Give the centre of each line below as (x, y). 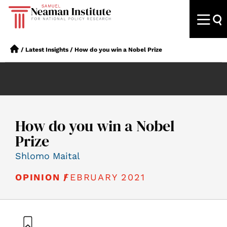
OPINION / (42, 177)
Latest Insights (47, 50)
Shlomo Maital (48, 156)
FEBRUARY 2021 (104, 177)
